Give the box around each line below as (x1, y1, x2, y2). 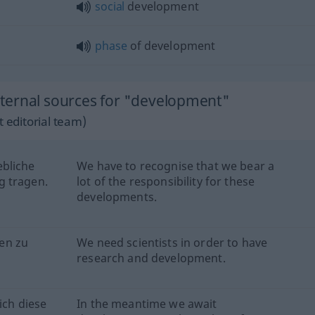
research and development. (77, 250, 226, 266)
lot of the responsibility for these (77, 173, 255, 189)
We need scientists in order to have (77, 234, 268, 250)
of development (127, 37, 216, 53)
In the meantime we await (77, 295, 217, 311)
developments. (77, 188, 157, 205)
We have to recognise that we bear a (77, 157, 275, 174)
